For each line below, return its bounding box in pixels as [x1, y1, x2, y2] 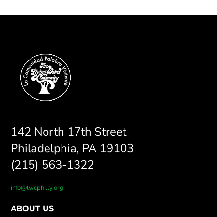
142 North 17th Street [11, 124, 127, 140]
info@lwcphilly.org [11, 184, 64, 193]
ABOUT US [11, 204, 54, 214]
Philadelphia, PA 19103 [11, 140, 134, 156]
